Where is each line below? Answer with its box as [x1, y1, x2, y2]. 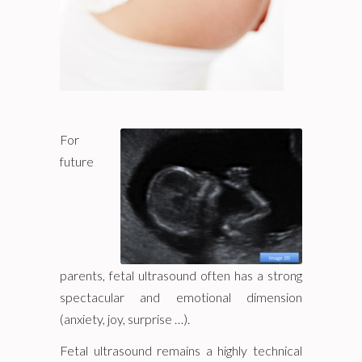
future [60, 154, 94, 169]
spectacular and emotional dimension [60, 289, 302, 305]
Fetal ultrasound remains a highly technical [60, 343, 302, 358]
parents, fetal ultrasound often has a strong [60, 267, 302, 283]
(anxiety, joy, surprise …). [60, 311, 190, 326]
